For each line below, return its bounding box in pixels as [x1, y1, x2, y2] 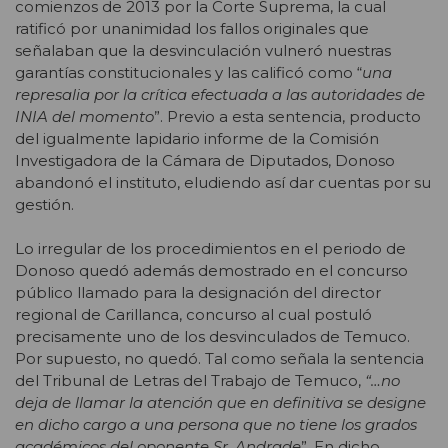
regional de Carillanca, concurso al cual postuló [15, 305, 372, 325]
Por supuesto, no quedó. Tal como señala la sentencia [15, 349, 424, 369]
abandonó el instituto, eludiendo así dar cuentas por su [15, 172, 431, 192]
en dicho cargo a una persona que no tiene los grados [15, 415, 417, 435]
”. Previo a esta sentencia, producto [154, 106, 421, 126]
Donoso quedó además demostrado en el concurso [15, 261, 408, 281]
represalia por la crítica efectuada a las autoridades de [15, 84, 425, 104]
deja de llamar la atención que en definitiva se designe [15, 393, 426, 413]
